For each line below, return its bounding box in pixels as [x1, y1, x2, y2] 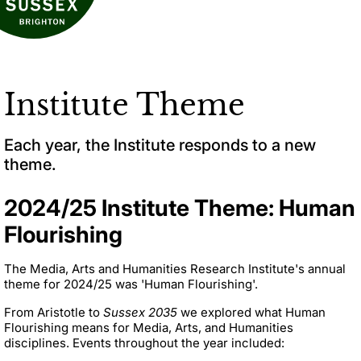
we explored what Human [177, 304, 326, 320]
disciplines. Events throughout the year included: [4, 334, 284, 351]
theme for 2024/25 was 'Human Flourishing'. [4, 276, 258, 292]
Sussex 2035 [103, 304, 177, 320]
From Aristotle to [4, 304, 103, 320]
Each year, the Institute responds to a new [4, 135, 316, 155]
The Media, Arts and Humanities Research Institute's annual [4, 260, 346, 276]
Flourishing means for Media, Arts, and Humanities [4, 319, 293, 335]
